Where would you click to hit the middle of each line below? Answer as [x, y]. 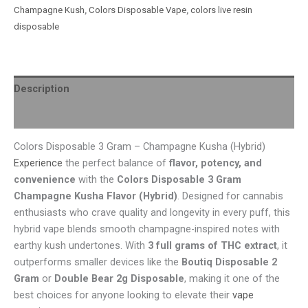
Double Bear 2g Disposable [119, 279]
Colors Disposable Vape [137, 10]
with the [96, 180]
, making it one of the [232, 279]
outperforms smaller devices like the [98, 262]
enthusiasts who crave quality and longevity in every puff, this [152, 213]
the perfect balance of [116, 163]
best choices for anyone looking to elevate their [123, 295]
